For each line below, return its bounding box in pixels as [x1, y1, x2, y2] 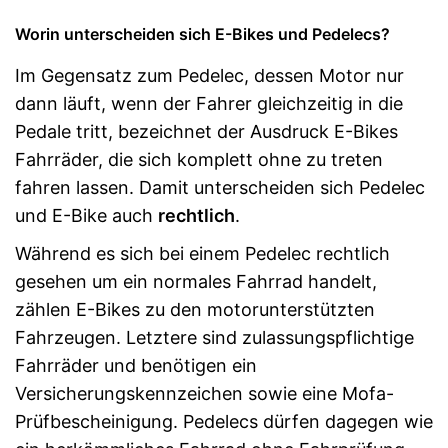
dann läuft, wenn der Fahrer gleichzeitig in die [15, 93, 403, 114]
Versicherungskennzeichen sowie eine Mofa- [15, 383, 394, 404]
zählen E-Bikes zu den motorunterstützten [15, 299, 375, 320]
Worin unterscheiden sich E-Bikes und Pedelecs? [15, 24, 390, 44]
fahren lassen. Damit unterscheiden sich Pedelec [15, 177, 425, 198]
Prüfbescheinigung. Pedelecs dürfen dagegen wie [15, 411, 433, 432]
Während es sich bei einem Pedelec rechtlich [15, 243, 390, 264]
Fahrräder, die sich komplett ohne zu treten [15, 149, 383, 170]
